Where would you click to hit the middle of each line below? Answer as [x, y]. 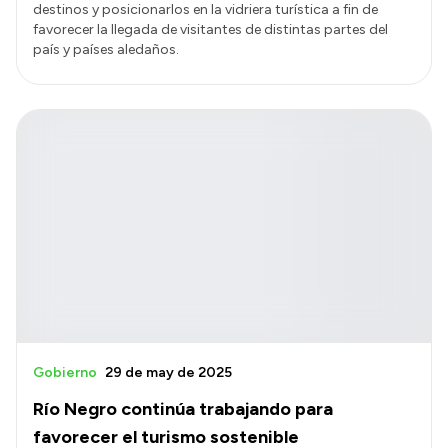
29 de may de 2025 [168, 372]
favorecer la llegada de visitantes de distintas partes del [210, 30]
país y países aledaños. [106, 50]
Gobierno [65, 372]
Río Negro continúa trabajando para [183, 408]
